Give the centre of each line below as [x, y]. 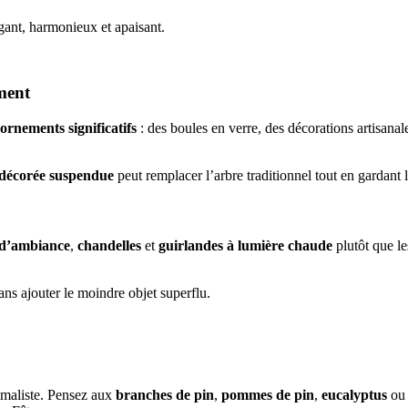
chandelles [111, 246]
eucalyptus [356, 394]
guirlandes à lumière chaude [244, 246]
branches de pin [165, 394]
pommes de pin [266, 394]
